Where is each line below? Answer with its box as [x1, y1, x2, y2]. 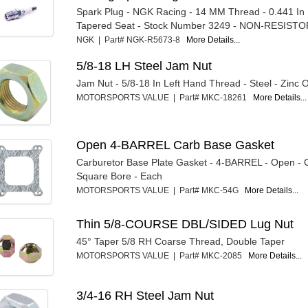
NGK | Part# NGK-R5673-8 [76, 34, 187, 45]
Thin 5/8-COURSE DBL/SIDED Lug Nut [76, 217, 294, 231]
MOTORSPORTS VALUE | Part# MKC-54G [76, 185, 245, 195]
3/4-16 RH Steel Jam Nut [76, 289, 214, 303]
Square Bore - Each [76, 170, 163, 181]
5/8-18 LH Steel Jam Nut [76, 58, 212, 73]
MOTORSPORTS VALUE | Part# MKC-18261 [76, 92, 254, 102]
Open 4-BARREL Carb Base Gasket [76, 137, 275, 152]
